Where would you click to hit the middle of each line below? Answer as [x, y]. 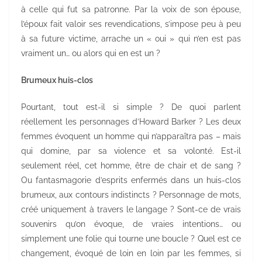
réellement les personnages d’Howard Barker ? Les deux [131, 121]
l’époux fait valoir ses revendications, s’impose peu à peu [131, 24]
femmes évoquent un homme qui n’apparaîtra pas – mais [131, 136]
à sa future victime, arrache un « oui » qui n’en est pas [131, 38]
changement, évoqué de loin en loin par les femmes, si [131, 253]
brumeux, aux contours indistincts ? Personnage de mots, [131, 194]
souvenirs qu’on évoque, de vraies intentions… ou [131, 224]
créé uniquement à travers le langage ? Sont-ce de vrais [131, 209]
